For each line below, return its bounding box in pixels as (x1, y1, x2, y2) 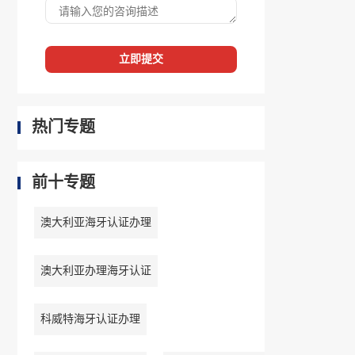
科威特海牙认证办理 (40, 313, 140, 326)
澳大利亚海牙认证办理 (40, 216, 151, 229)
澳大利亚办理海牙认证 (40, 265, 151, 277)
